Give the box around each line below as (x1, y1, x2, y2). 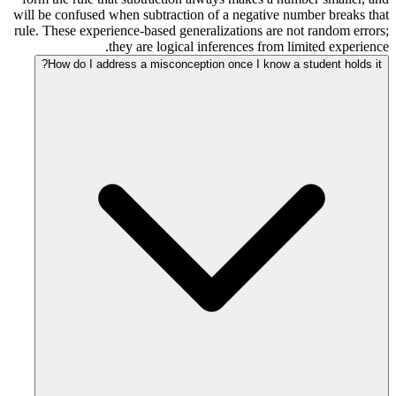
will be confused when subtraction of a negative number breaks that (13, 7, 389, 23)
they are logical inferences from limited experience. (109, 39, 389, 55)
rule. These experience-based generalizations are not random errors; (14, 23, 389, 39)
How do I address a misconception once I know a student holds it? (48, 57, 382, 72)
